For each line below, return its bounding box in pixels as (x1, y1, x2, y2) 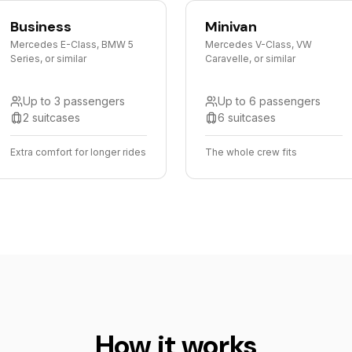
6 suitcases (218, 111, 276, 124)
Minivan (205, 17, 257, 36)
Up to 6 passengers (218, 94, 321, 108)
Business (9, 17, 71, 36)
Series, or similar (9, 53, 86, 64)
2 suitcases (22, 111, 80, 124)
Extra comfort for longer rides (9, 146, 146, 158)
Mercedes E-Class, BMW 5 (9, 38, 134, 50)
